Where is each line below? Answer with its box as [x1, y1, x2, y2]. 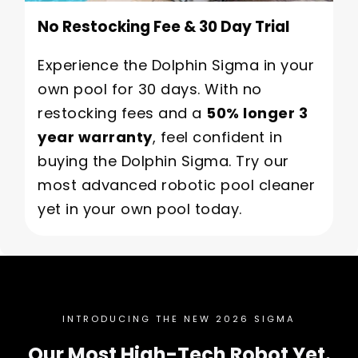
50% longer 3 [206, 103, 308, 124]
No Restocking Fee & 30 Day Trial [38, 16, 289, 38]
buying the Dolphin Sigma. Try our [38, 151, 289, 172]
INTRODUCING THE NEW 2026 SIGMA [62, 312, 296, 325]
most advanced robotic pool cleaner [38, 175, 315, 196]
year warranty [38, 127, 153, 148]
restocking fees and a [38, 103, 206, 124]
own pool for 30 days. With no [38, 79, 262, 100]
